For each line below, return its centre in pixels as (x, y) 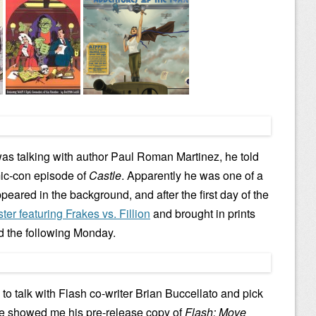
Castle (105, 175)
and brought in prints (203, 213)
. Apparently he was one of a (192, 175)
